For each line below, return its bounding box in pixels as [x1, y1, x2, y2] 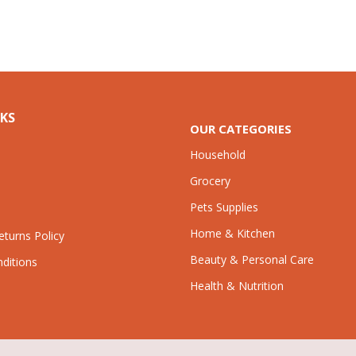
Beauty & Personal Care [190, 252, 314, 267]
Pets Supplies [190, 199, 258, 215]
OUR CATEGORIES [190, 121, 292, 137]
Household [190, 147, 246, 162]
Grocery [190, 173, 230, 188]
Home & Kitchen [190, 226, 275, 241]
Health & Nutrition [190, 278, 284, 293]
